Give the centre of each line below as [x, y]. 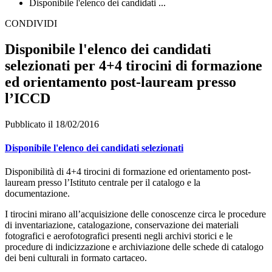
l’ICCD [28, 98]
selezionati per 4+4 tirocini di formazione [134, 65]
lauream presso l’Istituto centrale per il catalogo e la [103, 183]
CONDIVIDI [31, 23]
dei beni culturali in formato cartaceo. [76, 258]
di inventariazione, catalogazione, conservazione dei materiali [122, 225]
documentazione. [37, 194]
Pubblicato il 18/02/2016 [52, 124]
